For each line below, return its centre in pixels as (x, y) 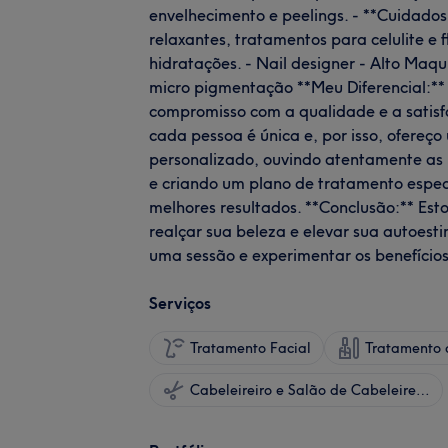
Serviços (180, 302)
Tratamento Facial (250, 347)
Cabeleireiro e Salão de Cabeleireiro (423, 389)
